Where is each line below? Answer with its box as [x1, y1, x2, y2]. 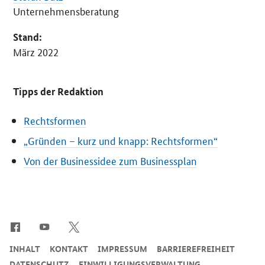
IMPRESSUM [98, 243, 147, 255]
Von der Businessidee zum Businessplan [24, 153, 198, 168]
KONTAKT [50, 243, 88, 255]
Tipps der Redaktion [13, 85, 104, 99]
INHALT [9, 243, 40, 255]
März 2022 [13, 44, 59, 59]
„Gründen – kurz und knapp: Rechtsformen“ [24, 133, 218, 148]
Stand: [13, 30, 43, 44]
